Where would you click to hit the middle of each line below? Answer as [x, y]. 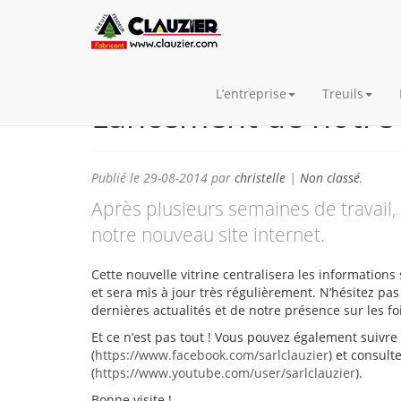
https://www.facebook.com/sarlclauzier [212, 355]
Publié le [117, 178]
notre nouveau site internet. [208, 235]
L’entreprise [251, 94]
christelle [260, 178]
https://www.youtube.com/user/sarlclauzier [225, 373]
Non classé [330, 178]
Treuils [343, 94]
